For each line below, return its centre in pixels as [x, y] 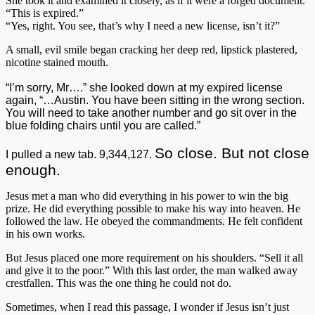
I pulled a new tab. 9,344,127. [80, 154]
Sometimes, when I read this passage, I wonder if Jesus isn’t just [147, 307]
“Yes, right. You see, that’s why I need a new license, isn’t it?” [143, 25]
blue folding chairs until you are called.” [103, 125]
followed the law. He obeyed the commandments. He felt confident [154, 221]
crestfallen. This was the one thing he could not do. [118, 283]
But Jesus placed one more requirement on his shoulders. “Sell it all [154, 257]
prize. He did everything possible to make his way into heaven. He [153, 208]
